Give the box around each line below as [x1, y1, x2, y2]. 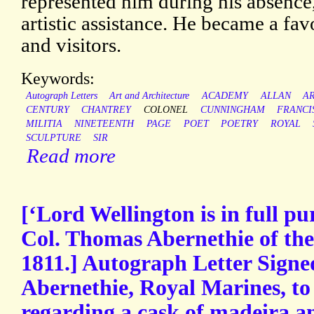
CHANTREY [81, 104, 132, 116]
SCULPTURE [25, 132, 81, 144]
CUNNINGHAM [200, 104, 265, 116]
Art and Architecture [109, 90, 190, 102]
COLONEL [143, 104, 188, 116]
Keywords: [21, 69, 95, 88]
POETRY [221, 118, 259, 130]
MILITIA [25, 118, 62, 130]
